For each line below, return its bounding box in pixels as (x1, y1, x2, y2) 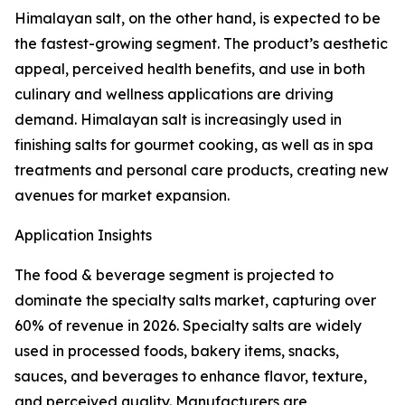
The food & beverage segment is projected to (14, 266, 334, 285)
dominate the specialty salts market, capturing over (14, 291, 376, 310)
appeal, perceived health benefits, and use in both (14, 60, 365, 79)
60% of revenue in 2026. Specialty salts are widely (14, 316, 362, 335)
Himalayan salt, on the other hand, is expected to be (14, 9, 381, 28)
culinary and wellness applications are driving (14, 85, 334, 104)
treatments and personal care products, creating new (14, 161, 389, 180)
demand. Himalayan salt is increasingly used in (14, 110, 342, 129)
